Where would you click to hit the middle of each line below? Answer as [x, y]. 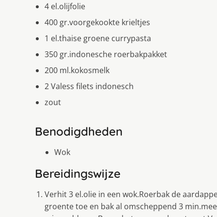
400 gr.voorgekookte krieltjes [97, 22]
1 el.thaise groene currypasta [98, 38]
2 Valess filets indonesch [89, 86]
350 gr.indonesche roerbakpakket [106, 54]
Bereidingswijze [78, 173]
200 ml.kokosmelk [77, 70]
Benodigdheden [79, 131]
